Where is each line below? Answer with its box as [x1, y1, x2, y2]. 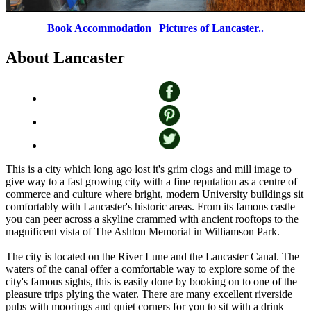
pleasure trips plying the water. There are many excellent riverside [6, 287, 292, 300]
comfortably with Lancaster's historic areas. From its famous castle [6, 200, 295, 212]
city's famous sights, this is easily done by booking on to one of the [6, 275, 297, 287]
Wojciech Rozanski [151, 17, 236, 29]
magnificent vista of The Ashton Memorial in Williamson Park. [6, 225, 280, 237]
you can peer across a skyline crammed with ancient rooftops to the [6, 212, 299, 225]
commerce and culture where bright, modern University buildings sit [6, 187, 303, 200]
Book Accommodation [47, 22, 151, 34]
